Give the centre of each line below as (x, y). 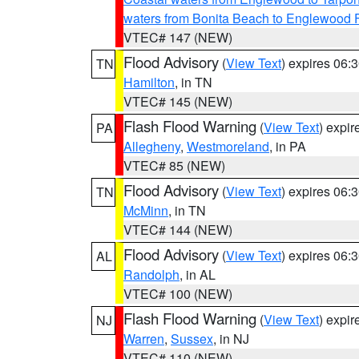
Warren (144, 339)
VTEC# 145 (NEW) (178, 101)
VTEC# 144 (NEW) (178, 230)
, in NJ (231, 339)
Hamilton (149, 82)
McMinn (146, 210)
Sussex (192, 339)
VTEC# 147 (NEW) (178, 37)
